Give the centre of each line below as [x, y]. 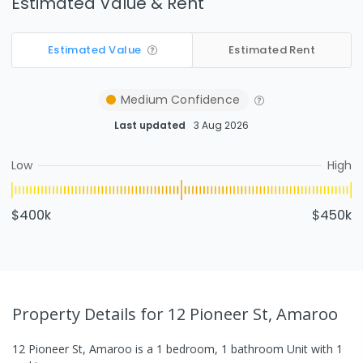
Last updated [150, 125]
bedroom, [192, 348]
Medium [145, 99]
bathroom [257, 348]
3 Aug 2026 [221, 125]
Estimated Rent [272, 50]
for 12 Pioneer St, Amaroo [239, 314]
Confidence [204, 99]
